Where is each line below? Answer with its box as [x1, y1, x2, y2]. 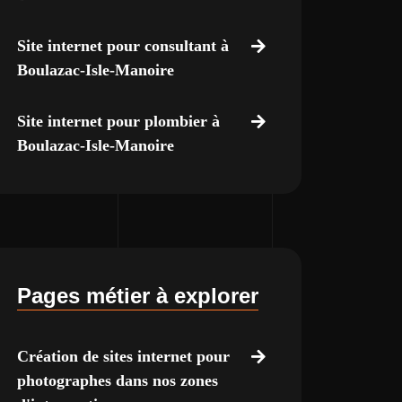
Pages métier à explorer [16, 284, 258, 308]
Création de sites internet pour [16, 347, 230, 365]
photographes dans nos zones [16, 371, 218, 389]
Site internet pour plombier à [16, 112, 220, 130]
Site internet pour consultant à [16, 37, 229, 55]
